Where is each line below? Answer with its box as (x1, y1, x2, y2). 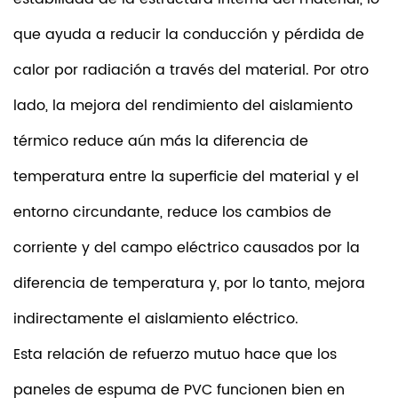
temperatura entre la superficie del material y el (13, 165, 359, 188)
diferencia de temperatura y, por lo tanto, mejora (13, 272, 365, 295)
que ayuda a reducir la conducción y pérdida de (13, 23, 364, 46)
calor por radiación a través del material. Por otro (13, 59, 369, 82)
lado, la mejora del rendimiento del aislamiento (13, 94, 353, 117)
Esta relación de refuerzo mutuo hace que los (13, 343, 337, 366)
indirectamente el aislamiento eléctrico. (13, 307, 298, 330)
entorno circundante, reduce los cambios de (13, 201, 331, 224)
